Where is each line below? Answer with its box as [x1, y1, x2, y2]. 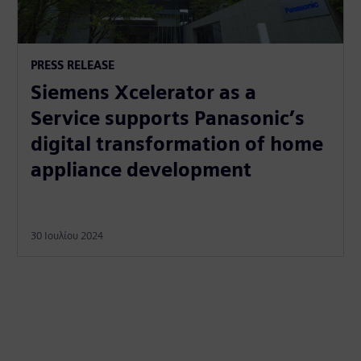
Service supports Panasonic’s [31, 106, 305, 131]
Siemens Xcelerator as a [31, 81, 257, 105]
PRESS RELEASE [31, 58, 115, 73]
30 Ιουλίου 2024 [31, 230, 104, 243]
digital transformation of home [31, 132, 324, 156]
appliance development [31, 158, 252, 182]
